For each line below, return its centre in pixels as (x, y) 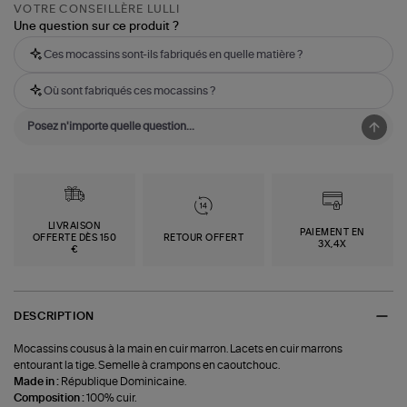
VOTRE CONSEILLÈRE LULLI (97, 10)
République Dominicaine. (124, 382)
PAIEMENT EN (333, 232)
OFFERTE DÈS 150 (74, 238)
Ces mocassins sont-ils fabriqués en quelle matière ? (174, 55)
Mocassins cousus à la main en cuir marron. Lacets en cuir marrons (179, 349)
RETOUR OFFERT (203, 238)
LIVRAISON (74, 227)
